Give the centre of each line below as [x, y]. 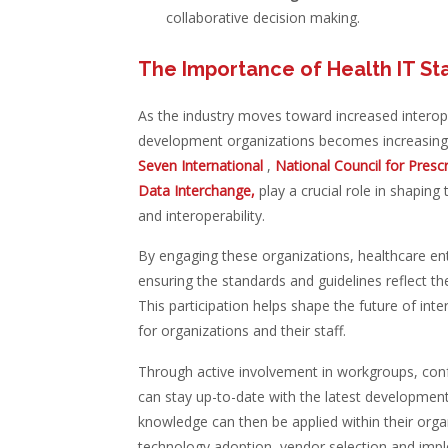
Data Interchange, [198, 190]
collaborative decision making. [262, 17]
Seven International [202, 165]
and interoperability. [201, 215]
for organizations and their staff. [241, 330]
